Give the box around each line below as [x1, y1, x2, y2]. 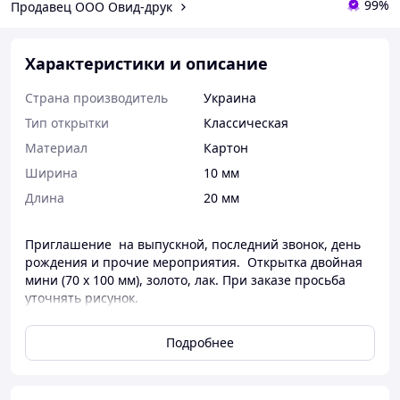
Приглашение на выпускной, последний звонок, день [25, 236, 361, 253]
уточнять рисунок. [25, 289, 138, 306]
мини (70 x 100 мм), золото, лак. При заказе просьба [25, 271, 346, 288]
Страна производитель [25, 89, 168, 106]
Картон [204, 139, 248, 156]
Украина [204, 89, 256, 106]
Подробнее [166, 334, 234, 351]
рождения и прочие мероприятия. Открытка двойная [25, 254, 362, 271]
